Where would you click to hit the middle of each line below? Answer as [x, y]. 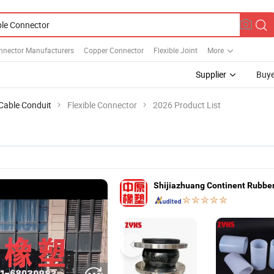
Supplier [211, 74]
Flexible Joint [176, 50]
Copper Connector [114, 50]
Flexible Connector [102, 105]
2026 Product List [187, 105]
